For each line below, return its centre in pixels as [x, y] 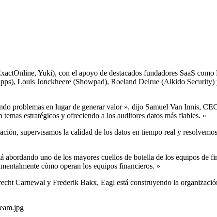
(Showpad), [91, 81]
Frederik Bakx [75, 182]
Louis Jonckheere [44, 81]
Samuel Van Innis [172, 107]
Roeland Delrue [135, 81]
